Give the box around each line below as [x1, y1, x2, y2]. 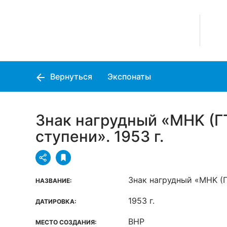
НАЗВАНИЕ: [35, 177, 72, 184]
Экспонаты [107, 71, 151, 82]
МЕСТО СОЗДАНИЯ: [35, 218, 97, 226]
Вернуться [48, 71, 92, 82]
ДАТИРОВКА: [35, 198, 77, 205]
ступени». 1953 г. [35, 127, 164, 145]
